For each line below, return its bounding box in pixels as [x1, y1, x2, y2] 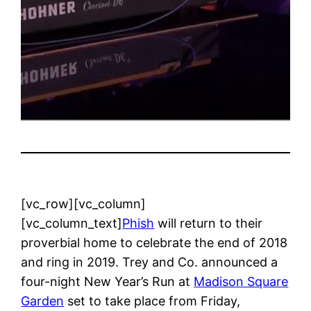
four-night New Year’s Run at [21, 274, 194, 289]
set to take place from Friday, [64, 293, 241, 308]
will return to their [154, 215, 263, 230]
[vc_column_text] [21, 215, 123, 230]
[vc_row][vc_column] [21, 196, 146, 211]
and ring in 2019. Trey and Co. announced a [21, 254, 278, 269]
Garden [21, 293, 65, 308]
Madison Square [194, 274, 289, 289]
